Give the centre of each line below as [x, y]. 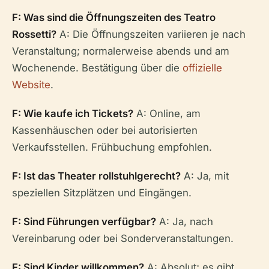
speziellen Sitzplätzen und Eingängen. [102, 193]
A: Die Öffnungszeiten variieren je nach [151, 34]
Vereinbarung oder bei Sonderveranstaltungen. [123, 238]
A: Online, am [167, 113]
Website [31, 85]
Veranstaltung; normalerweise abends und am [121, 51]
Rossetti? [34, 34]
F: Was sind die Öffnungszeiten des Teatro [114, 17]
